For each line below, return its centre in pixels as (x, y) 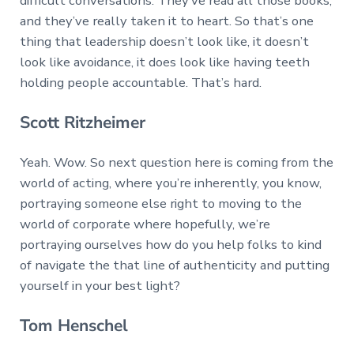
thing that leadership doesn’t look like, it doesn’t (164, 41)
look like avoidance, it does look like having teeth (164, 62)
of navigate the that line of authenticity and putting (174, 265)
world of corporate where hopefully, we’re (145, 224)
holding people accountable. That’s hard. (140, 82)
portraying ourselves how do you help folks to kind (170, 244)
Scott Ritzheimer (82, 122)
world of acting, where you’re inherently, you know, (170, 183)
